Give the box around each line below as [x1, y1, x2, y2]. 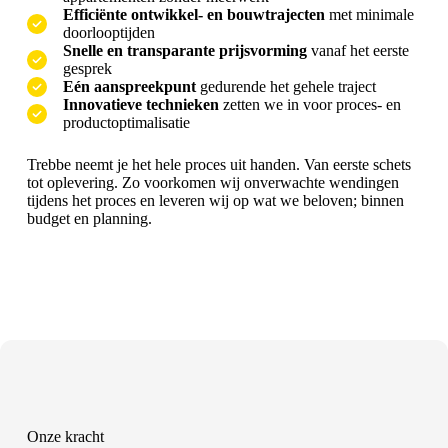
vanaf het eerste [306, 42, 409, 60]
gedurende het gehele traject [199, 78, 376, 96]
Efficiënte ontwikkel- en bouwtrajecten [62, 6, 325, 24]
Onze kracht [26, 428, 104, 446]
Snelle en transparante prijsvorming [62, 42, 307, 60]
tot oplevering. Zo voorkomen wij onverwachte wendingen [26, 174, 399, 192]
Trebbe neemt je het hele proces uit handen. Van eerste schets [26, 156, 411, 174]
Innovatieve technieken [62, 96, 219, 114]
